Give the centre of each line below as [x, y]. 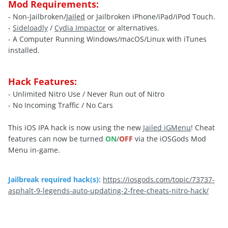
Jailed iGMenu [167, 127]
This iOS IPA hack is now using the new [76, 127]
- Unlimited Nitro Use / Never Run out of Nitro [86, 94]
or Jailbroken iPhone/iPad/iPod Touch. [150, 16]
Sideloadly [30, 27]
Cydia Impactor [80, 27]
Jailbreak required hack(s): [54, 179]
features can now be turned [57, 138]
